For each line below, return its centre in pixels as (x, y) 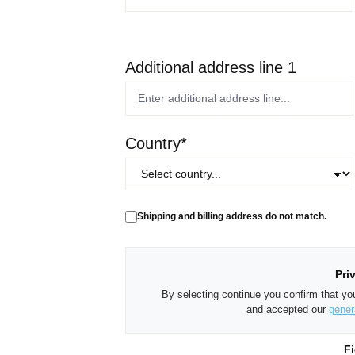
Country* (156, 143)
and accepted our (287, 309)
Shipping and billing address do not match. (232, 216)
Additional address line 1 (211, 67)
